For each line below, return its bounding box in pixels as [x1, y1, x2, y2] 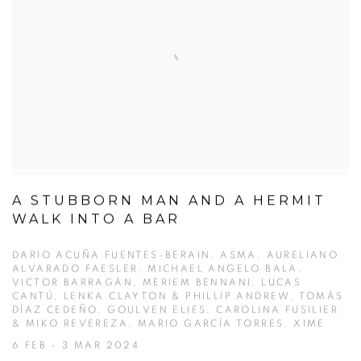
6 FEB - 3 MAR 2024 [12, 340, 140, 351]
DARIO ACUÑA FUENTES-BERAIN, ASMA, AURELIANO [12, 250, 339, 260]
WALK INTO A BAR [12, 211, 180, 227]
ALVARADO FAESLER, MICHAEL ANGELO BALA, [12, 263, 304, 274]
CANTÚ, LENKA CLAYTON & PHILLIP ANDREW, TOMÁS [12, 291, 344, 301]
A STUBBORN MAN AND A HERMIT [12, 193, 326, 209]
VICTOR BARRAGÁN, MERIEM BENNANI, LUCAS [12, 277, 302, 288]
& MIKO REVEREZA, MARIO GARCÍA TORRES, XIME [12, 318, 326, 329]
